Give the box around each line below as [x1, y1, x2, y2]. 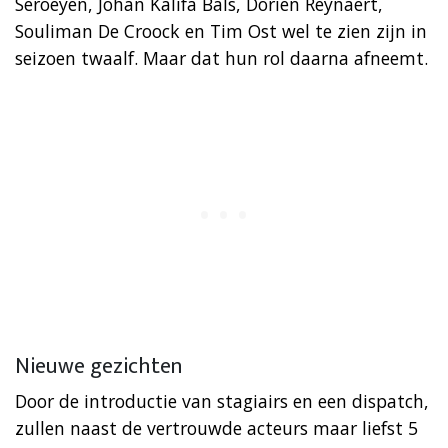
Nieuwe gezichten [15, 347, 183, 385]
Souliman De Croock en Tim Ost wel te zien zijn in [15, 18, 427, 43]
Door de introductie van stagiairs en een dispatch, [15, 388, 429, 413]
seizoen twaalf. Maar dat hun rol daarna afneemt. [15, 45, 428, 70]
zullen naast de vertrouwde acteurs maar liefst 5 [15, 415, 418, 440]
